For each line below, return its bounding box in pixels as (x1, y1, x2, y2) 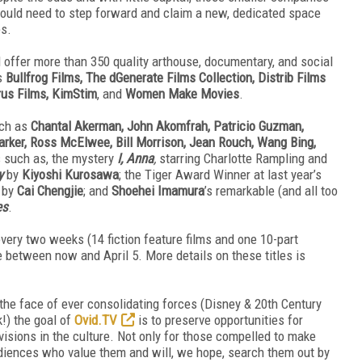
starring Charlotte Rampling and (156, 149, 327, 166)
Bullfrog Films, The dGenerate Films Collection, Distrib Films (6, 69, 326, 86)
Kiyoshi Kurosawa (22, 166, 119, 183)
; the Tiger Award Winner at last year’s (119, 166, 322, 183)
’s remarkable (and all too (204, 182, 338, 199)
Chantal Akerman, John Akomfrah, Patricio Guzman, (31, 117, 304, 134)
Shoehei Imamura (112, 182, 204, 199)
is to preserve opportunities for (135, 311, 303, 328)
